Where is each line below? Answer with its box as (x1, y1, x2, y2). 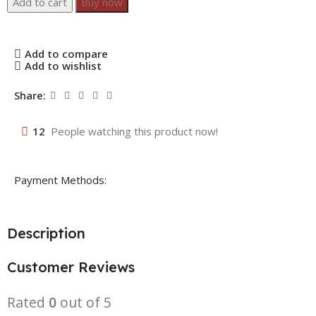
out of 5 (56, 292, 111, 312)
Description (7, 224, 85, 242)
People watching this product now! (51, 123, 218, 138)
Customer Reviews (7, 257, 135, 276)
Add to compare (24, 47, 108, 61)
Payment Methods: (14, 172, 107, 187)
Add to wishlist (24, 59, 102, 73)
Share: (14, 88, 46, 103)
